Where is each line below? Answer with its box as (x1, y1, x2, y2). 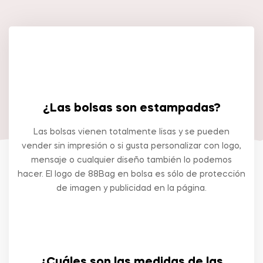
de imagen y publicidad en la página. (56, 184, 207, 193)
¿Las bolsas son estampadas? (42, 103, 221, 114)
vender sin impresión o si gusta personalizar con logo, (22, 142, 241, 150)
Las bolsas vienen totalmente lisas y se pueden (33, 128, 230, 136)
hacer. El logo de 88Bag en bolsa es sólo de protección (18, 170, 245, 178)
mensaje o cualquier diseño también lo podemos (31, 156, 232, 164)
